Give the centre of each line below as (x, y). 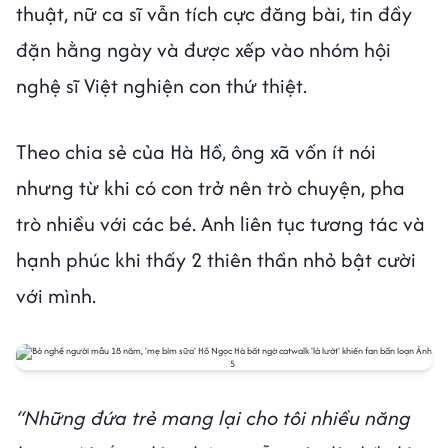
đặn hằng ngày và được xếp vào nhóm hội (203, 50)
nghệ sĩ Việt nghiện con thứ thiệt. (164, 86)
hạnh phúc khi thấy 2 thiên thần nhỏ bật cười (216, 260)
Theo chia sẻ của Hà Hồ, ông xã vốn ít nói (196, 152)
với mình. (58, 296)
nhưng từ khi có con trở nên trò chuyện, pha (210, 188)
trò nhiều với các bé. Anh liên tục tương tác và (220, 224)
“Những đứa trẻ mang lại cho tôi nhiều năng (213, 418)
